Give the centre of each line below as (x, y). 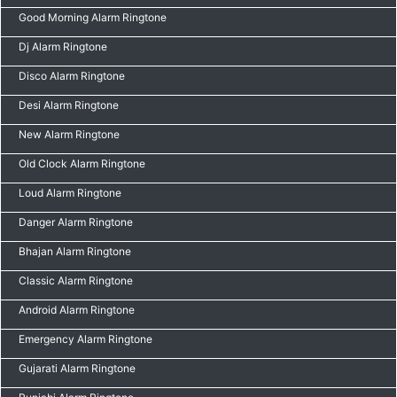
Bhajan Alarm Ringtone (75, 251)
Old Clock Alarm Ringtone (82, 163)
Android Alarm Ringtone (77, 310)
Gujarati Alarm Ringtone (77, 368)
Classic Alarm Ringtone (76, 280)
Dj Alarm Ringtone (63, 47)
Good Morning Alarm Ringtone (93, 17)
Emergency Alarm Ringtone (86, 339)
